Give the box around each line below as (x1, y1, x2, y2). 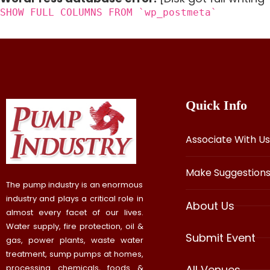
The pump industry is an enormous (6, 179, 143, 190)
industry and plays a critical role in (6, 193, 143, 204)
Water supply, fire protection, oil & (6, 221, 143, 232)
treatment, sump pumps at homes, (6, 248, 143, 260)
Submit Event (185, 230, 256, 245)
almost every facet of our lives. (6, 207, 143, 218)
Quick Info (185, 98, 247, 113)
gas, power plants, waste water (6, 234, 143, 246)
